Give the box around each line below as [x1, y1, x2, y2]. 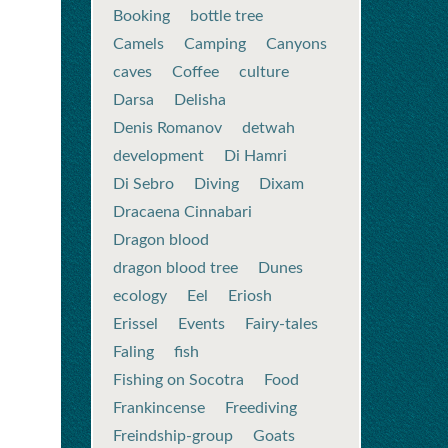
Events [178, 316, 225, 332]
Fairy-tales [245, 316, 318, 332]
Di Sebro [113, 176, 174, 192]
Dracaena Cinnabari [113, 204, 252, 220]
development [113, 148, 204, 164]
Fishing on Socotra [113, 372, 244, 388]
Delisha [174, 92, 226, 108]
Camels [113, 36, 164, 52]
